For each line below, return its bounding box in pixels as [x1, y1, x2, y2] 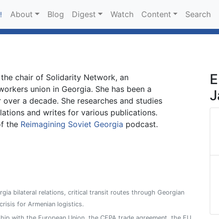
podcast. [123, 119, 158, 129]
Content [141, 9, 171, 20]
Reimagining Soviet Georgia [21, 119, 123, 129]
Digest [71, 9, 96, 20]
